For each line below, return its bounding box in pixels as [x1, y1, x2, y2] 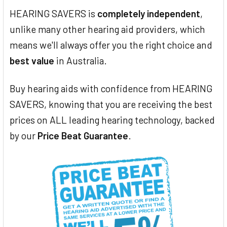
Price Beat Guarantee [37, 129, 128, 141]
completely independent [97, 7, 200, 19]
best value [10, 54, 54, 66]
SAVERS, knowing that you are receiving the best [10, 98, 212, 110]
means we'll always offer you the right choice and [10, 39, 212, 51]
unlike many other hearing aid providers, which [10, 23, 205, 35]
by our [10, 129, 37, 141]
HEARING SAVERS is [10, 7, 97, 19]
